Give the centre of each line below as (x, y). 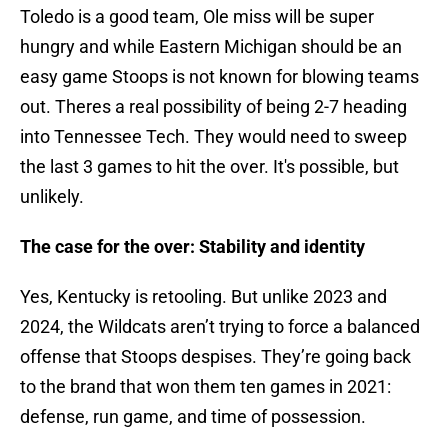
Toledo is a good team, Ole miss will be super (197, 17)
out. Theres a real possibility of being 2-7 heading (213, 107)
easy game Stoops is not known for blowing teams (219, 77)
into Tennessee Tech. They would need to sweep (213, 137)
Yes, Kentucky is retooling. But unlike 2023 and (203, 297)
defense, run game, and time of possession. (193, 417)
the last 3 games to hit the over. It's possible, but (209, 167)
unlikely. (52, 197)
